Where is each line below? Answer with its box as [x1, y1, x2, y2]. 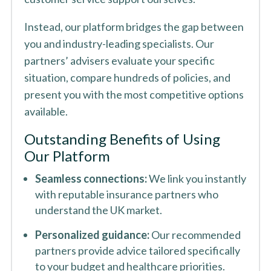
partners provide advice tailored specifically [34, 244, 240, 257]
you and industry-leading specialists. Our [24, 37, 214, 50]
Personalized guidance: [34, 228, 149, 241]
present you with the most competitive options [24, 88, 244, 101]
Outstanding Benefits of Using [24, 130, 220, 148]
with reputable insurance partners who [34, 188, 218, 201]
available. [24, 105, 68, 118]
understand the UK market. [34, 203, 162, 217]
